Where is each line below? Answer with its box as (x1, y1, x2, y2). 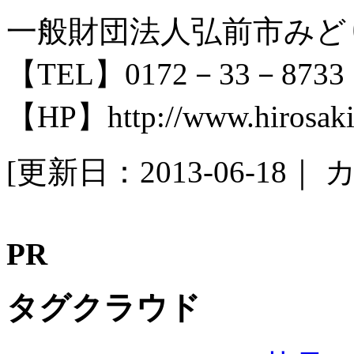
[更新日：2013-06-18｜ (6, 154, 325, 189)
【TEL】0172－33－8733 (6, 56, 345, 91)
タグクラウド (6, 290, 201, 326)
